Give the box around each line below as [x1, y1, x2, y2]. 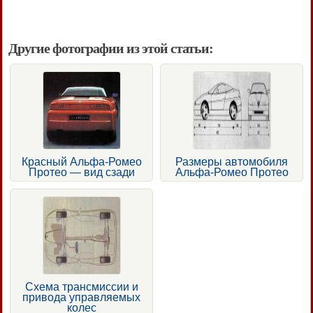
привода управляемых [22, 291, 140, 303]
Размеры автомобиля [175, 155, 288, 168]
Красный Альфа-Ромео [21, 155, 142, 168]
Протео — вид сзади [28, 166, 135, 178]
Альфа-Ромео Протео [175, 166, 289, 178]
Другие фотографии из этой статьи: [8, 40, 213, 56]
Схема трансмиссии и [24, 280, 138, 293]
